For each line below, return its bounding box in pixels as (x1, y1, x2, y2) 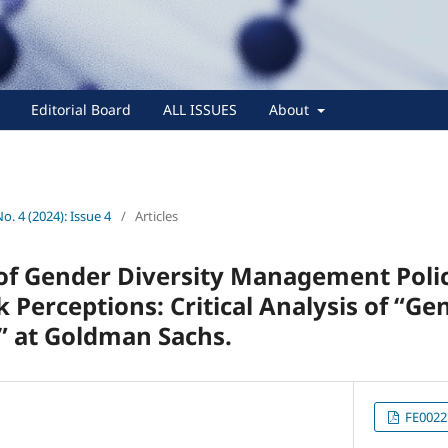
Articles (135, 206, 178, 225)
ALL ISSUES (163, 99, 237, 119)
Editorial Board (31, 99, 131, 119)
